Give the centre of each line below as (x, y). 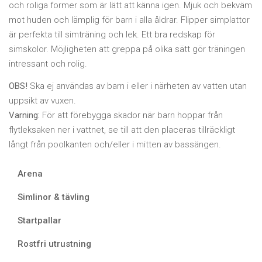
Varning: (24, 115)
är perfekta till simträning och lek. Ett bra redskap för (112, 35)
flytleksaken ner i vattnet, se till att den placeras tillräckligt (122, 130)
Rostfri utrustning (54, 244)
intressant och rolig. (48, 64)
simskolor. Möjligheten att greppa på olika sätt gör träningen (127, 49)
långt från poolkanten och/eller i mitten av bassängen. (115, 144)
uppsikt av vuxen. (42, 100)
